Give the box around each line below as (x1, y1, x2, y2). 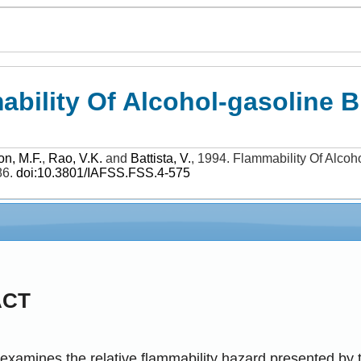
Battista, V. (131, 151, 192, 165)
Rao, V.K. (48, 151, 103, 165)
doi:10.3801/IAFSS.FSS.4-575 (16, 166, 191, 180)
